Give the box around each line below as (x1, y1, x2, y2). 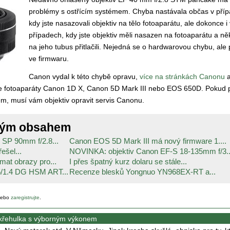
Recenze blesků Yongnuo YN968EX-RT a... (69, 167, 216, 177)
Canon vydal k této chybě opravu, (29, 72, 140, 81)
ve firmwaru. (29, 54, 69, 63)
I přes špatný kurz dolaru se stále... (69, 157, 187, 166)
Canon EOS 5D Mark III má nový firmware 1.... (69, 137, 226, 146)
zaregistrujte (11, 195, 40, 201)
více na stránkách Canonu (140, 72, 225, 81)
